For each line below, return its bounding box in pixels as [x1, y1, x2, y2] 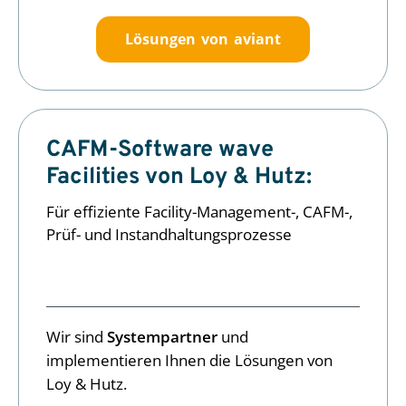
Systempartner [107, 325, 217, 347]
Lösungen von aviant [125, 29, 281, 50]
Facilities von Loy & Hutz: [46, 162, 312, 192]
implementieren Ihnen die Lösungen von [46, 349, 333, 371]
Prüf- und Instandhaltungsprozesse [46, 223, 292, 245]
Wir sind [46, 325, 107, 347]
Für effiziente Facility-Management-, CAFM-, [46, 200, 353, 222]
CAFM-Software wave [46, 135, 274, 165]
